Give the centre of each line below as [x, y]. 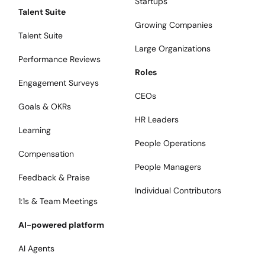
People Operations [170, 143]
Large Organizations [172, 49]
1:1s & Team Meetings [58, 201]
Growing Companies [173, 25]
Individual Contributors [178, 191]
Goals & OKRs [45, 107]
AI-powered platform [62, 225]
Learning [35, 130]
